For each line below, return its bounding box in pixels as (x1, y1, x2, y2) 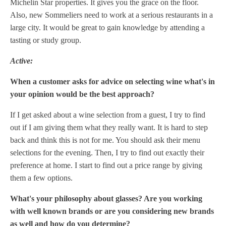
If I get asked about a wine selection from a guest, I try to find (10, 110, 205, 119)
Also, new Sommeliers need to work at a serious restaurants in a (10, 10, 213, 19)
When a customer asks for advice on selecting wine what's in (10, 77, 215, 86)
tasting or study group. (10, 35, 81, 44)
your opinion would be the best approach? (10, 89, 154, 98)
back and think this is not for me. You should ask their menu (10, 135, 200, 144)
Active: (10, 56, 33, 65)
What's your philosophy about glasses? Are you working (10, 194, 202, 203)
